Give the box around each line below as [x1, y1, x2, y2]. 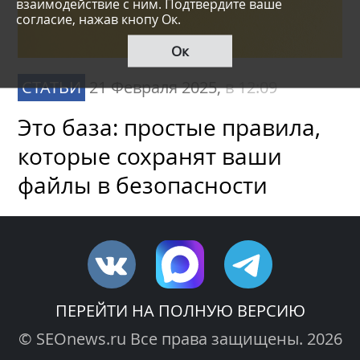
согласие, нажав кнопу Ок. [16, 10, 181, 27]
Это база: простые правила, [18, 112, 321, 143]
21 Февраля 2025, [89, 76, 226, 99]
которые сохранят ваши [18, 141, 283, 172]
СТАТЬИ [22, 76, 82, 99]
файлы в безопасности [18, 170, 268, 201]
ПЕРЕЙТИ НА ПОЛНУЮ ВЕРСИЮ [55, 300, 305, 322]
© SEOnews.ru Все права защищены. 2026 [18, 328, 342, 350]
